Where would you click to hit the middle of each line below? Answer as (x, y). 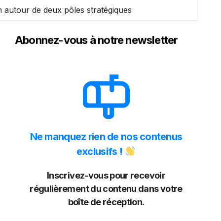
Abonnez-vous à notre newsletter (96, 40)
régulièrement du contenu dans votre (106, 189)
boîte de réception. (106, 202)
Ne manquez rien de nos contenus (106, 137)
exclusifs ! (100, 151)
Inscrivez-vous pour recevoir (106, 175)
